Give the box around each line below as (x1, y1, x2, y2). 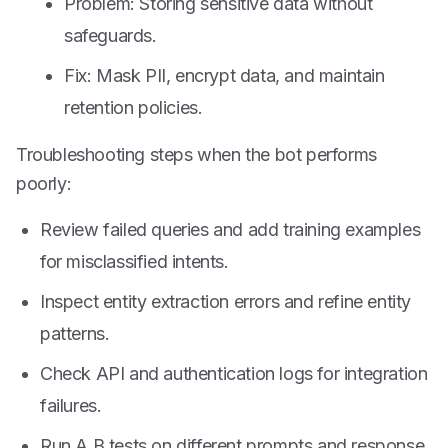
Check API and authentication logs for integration (40, 363, 428, 384)
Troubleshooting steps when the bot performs (16, 144, 377, 165)
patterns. (40, 323, 110, 344)
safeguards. (64, 25, 157, 46)
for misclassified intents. (40, 251, 229, 272)
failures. (40, 395, 102, 416)
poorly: (16, 173, 72, 194)
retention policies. (64, 97, 203, 118)
